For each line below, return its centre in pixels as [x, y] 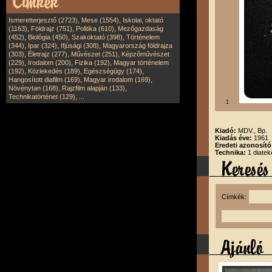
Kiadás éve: [234, 138]
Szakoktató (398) [97, 37]
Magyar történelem [141, 63]
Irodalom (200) [49, 63]
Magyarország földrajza [138, 46]
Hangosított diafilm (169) [44, 80]
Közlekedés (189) [54, 71]
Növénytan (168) [33, 88]
